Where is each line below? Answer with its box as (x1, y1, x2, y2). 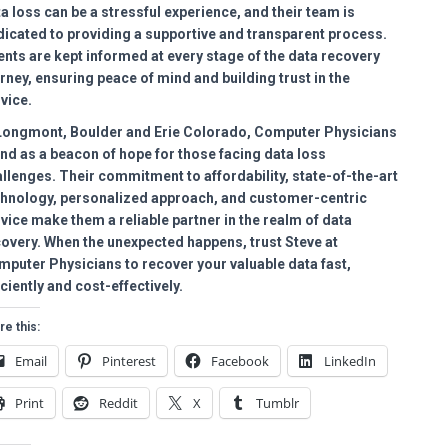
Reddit (99, 394, 138, 412)
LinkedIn (324, 352, 376, 370)
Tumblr (256, 394, 299, 412)
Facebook (211, 352, 269, 370)
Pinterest (102, 352, 156, 370)
